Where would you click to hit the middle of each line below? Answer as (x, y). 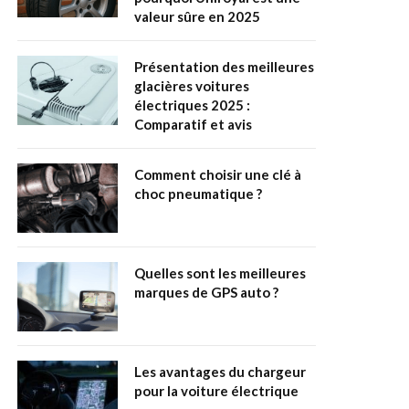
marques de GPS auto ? (206, 293)
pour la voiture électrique (216, 391)
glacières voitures (192, 86)
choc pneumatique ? (198, 194)
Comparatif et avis (193, 125)
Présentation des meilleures (224, 67)
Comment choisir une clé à (218, 175)
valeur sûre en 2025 (197, 17)
